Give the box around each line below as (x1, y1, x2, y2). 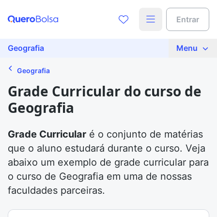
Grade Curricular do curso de (8, 82, 201, 100)
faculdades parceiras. (8, 185, 105, 196)
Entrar (176, 14, 199, 24)
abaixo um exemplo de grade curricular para (8, 156, 209, 168)
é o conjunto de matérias (86, 128, 203, 140)
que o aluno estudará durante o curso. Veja (8, 142, 205, 154)
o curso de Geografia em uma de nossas (8, 170, 192, 182)
